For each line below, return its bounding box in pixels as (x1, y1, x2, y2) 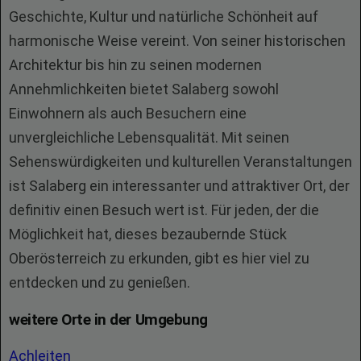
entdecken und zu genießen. (9, 274, 190, 291)
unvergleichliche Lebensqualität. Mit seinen (9, 129, 289, 146)
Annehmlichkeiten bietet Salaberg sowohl (9, 81, 279, 98)
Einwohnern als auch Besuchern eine (9, 105, 247, 122)
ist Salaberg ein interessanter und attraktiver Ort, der (9, 177, 350, 194)
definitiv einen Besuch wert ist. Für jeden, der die (9, 201, 319, 218)
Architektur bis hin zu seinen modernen (9, 56, 262, 73)
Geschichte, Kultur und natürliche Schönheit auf (9, 8, 318, 25)
